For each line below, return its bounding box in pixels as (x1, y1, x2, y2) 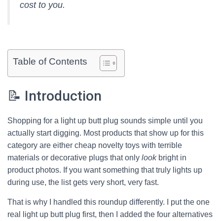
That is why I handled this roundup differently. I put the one (7, 198, 210, 206)
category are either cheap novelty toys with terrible (7, 141, 182, 149)
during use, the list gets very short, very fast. (7, 178, 159, 186)
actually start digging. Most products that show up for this (7, 129, 204, 137)
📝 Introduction (7, 88, 102, 104)
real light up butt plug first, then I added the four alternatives (7, 210, 213, 219)
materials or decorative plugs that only (7, 153, 142, 162)
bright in (156, 153, 186, 162)
